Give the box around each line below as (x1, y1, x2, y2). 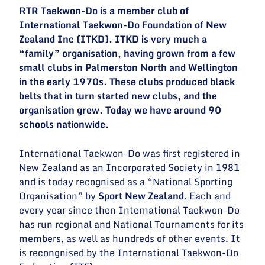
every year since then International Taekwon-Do (19, 202, 240, 218)
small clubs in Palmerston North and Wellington (19, 60, 238, 76)
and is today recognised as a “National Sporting (19, 173, 233, 189)
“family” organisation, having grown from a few (19, 46, 236, 62)
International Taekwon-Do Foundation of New (19, 17, 227, 33)
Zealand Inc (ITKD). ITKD (19, 31, 140, 47)
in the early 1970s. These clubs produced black (19, 74, 235, 90)
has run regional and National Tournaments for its (19, 216, 244, 232)
